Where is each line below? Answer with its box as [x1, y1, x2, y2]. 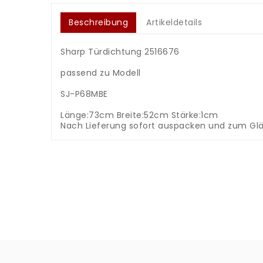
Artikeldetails [146, 16, 203, 28]
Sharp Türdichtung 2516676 [60, 46, 180, 58]
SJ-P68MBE [60, 88, 108, 100]
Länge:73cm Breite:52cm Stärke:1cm [60, 109, 218, 121]
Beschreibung [69, 16, 128, 28]
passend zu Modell [60, 67, 141, 79]
